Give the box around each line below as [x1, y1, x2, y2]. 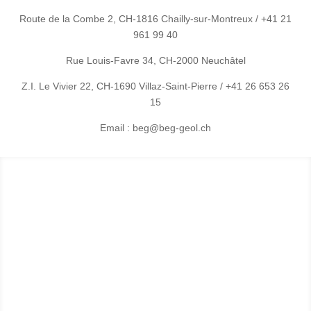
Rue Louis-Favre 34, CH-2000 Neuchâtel [65, 55, 246, 67]
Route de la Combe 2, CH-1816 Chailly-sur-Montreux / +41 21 [19, 13, 292, 25]
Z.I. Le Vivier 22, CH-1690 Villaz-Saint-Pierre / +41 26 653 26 [22, 81, 289, 92]
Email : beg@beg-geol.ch [100, 122, 211, 134]
